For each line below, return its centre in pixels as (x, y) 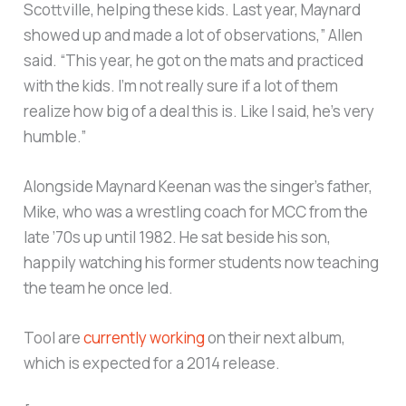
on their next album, (275, 337)
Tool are (54, 337)
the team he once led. (99, 287)
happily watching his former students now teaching (202, 262)
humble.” (55, 136)
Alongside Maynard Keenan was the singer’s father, (198, 186)
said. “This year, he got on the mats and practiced (194, 60)
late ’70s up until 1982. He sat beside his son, (178, 237)
